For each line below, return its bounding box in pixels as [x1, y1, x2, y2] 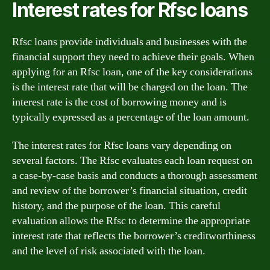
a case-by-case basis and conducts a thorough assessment [12, 169, 257, 183]
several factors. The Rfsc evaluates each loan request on [12, 154, 253, 168]
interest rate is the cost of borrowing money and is [12, 95, 227, 109]
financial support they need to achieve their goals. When [12, 49, 254, 64]
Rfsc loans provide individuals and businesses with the [12, 34, 247, 49]
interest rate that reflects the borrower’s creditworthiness [12, 229, 256, 243]
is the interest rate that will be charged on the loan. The [12, 80, 248, 94]
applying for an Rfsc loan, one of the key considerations [12, 64, 253, 79]
